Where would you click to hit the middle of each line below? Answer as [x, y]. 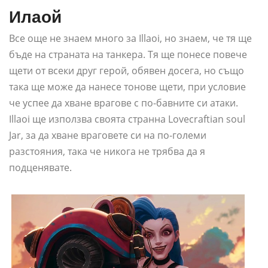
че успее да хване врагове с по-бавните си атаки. [124, 103]
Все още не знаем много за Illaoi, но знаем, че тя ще [130, 39]
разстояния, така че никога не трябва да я [107, 152]
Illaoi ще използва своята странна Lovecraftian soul [127, 119]
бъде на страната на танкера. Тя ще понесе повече [128, 55]
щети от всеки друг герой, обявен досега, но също [127, 71]
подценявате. [40, 168]
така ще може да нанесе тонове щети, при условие [127, 87]
